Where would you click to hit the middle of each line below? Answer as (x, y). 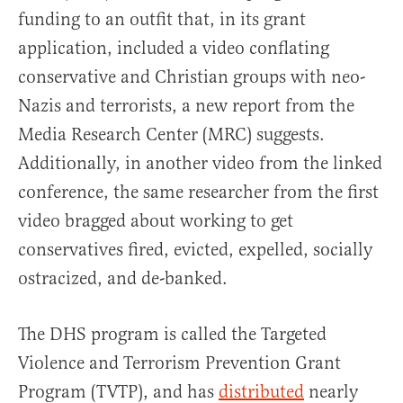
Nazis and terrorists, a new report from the (186, 106)
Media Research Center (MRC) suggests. (171, 134)
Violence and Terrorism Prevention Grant (179, 363)
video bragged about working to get (156, 221)
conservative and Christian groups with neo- (192, 77)
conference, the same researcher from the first (198, 192)
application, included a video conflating (174, 48)
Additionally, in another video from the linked (200, 163)
